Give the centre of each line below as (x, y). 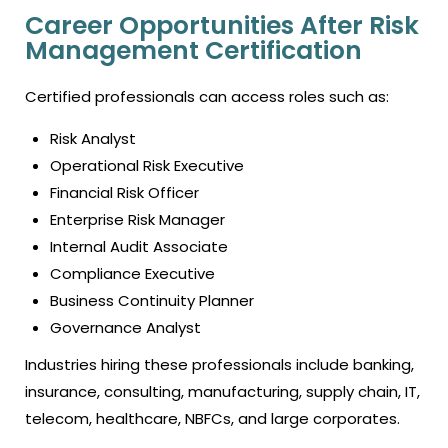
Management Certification (193, 50)
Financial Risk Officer (124, 192)
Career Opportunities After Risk (222, 25)
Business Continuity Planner (152, 300)
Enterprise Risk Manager (137, 219)
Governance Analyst (125, 327)
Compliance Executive (132, 273)
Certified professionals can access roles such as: (207, 96)
